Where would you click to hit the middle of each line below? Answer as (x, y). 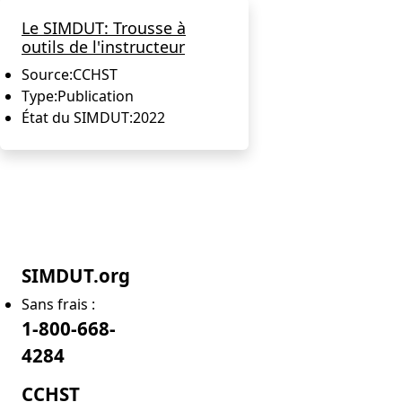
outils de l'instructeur (103, 46)
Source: (47, 74)
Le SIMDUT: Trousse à (104, 27)
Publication (96, 96)
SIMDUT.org (76, 275)
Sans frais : (58, 304)
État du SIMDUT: (77, 117)
